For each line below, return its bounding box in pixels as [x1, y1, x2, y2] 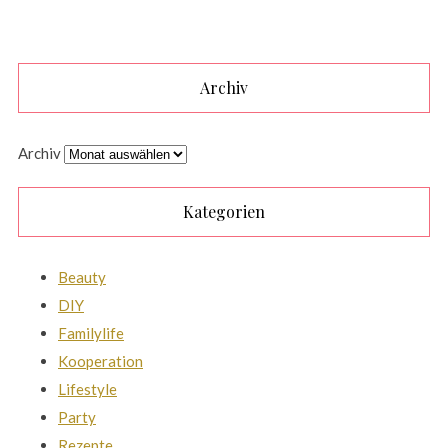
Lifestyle [58, 380, 117, 399]
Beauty [58, 268, 106, 287]
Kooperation [58, 352, 143, 371]
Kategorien [183, 201, 265, 223]
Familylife [58, 324, 124, 343]
